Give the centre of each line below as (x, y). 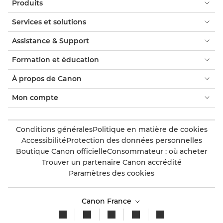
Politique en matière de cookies (150, 129)
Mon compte (35, 97)
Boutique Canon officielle (61, 151)
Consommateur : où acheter (157, 151)
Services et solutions (49, 22)
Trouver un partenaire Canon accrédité (111, 162)
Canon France (108, 201)
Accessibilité (44, 140)
